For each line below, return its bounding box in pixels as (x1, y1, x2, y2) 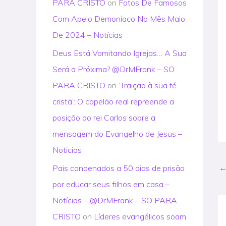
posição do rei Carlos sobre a (52, 112, 155, 123)
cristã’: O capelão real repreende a (52, 96, 174, 106)
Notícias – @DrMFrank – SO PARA (52, 195, 177, 205)
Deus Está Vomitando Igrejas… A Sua (52, 48, 187, 58)
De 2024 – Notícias (52, 30, 123, 40)
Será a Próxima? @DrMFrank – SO (52, 64, 175, 74)
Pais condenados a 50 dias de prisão (52, 163, 185, 173)
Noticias (52, 145, 82, 155)
